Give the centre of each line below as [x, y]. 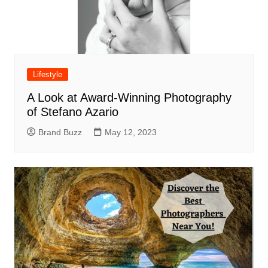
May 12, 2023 [130, 133]
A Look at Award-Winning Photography [129, 98]
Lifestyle [47, 75]
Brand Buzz [60, 133]
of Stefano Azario [72, 112]
